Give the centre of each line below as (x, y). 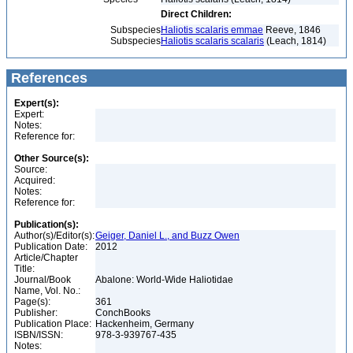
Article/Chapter (46, 258)
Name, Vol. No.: (47, 291)
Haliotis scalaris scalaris (212, 41)
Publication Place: (53, 324)
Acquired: (35, 180)
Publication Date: (51, 247)
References (47, 78)
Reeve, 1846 (292, 30)
